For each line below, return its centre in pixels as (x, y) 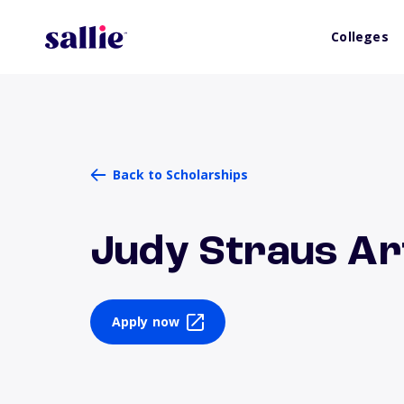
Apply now (146, 321)
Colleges (360, 37)
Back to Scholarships (180, 174)
